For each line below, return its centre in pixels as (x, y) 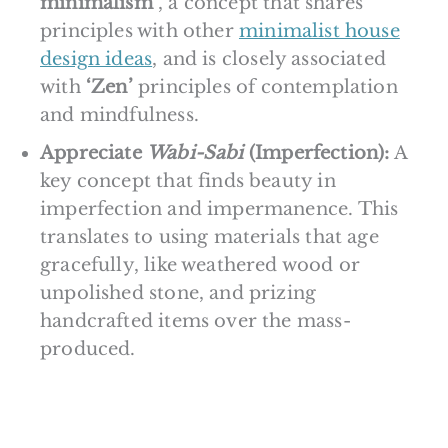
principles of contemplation (268, 86)
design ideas (96, 58)
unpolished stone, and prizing (178, 292)
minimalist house (319, 30)
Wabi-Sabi (195, 152)
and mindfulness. (119, 114)
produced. (88, 348)
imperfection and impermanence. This (219, 208)
